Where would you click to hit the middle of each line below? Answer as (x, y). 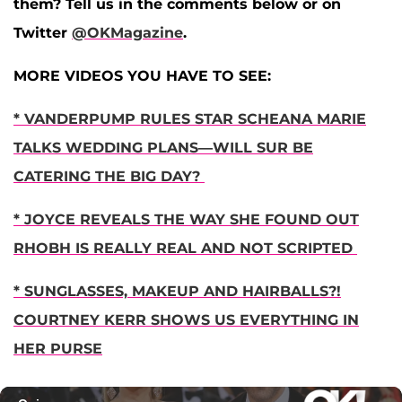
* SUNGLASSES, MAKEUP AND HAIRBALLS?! (177, 291)
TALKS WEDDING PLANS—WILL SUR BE (163, 147)
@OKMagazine (127, 32)
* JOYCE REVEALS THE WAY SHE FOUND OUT (186, 219)
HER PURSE (58, 348)
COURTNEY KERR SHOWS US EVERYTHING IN (186, 319)
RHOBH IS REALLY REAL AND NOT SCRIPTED (185, 248)
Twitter (43, 32)
